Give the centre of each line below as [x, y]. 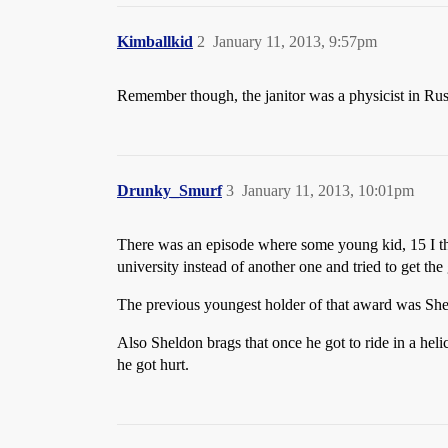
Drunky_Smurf [169, 190]
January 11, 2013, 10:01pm [328, 190]
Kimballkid [155, 41]
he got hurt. [153, 364]
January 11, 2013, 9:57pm [295, 41]
